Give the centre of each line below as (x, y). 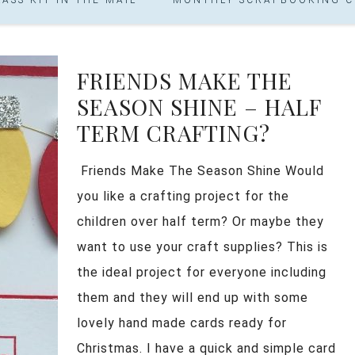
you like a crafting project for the (183, 196)
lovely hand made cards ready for (182, 323)
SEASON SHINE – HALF (199, 106)
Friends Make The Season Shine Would (200, 170)
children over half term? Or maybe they (200, 221)
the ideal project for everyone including (202, 272)
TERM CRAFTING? (174, 132)
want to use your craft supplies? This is (202, 246)
